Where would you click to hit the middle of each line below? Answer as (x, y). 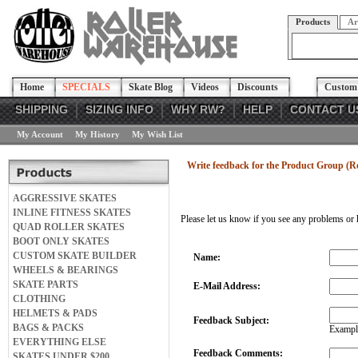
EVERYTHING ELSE (60, 342)
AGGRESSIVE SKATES (65, 198)
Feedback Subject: (231, 320)
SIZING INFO (119, 109)
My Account (40, 134)
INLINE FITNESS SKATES (72, 213)
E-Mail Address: (227, 286)
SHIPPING (42, 109)
